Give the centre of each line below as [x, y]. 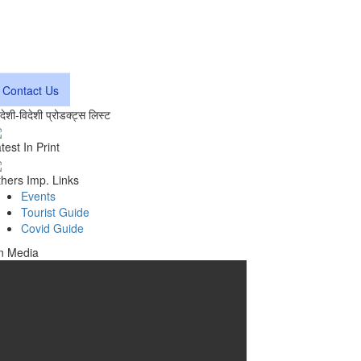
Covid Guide [52, 228]
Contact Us [31, 90]
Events [38, 195]
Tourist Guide [55, 212]
